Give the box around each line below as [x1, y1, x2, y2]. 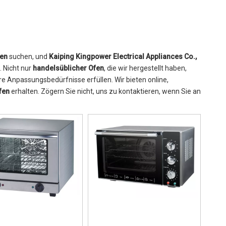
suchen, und [8, 52, 49, 61]
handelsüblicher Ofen [33, 64, 104, 72]
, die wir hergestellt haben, [104, 64, 187, 72]
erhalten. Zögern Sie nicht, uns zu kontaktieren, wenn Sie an [10, 87, 201, 95]
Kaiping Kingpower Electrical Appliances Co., [49, 52, 197, 61]
